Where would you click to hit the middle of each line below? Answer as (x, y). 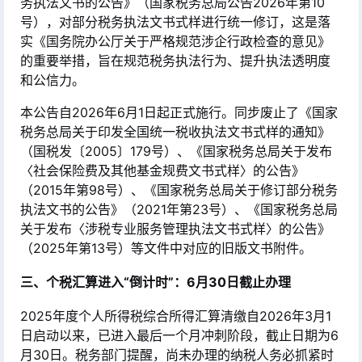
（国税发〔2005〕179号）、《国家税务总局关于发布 (176, 151)
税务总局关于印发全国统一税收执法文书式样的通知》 (175, 132)
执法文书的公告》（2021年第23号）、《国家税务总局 (179, 209)
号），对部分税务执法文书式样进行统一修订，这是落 (175, 22)
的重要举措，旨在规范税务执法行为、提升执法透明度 (175, 61)
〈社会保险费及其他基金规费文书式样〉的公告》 (162, 170)
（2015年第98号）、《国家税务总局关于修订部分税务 (179, 190)
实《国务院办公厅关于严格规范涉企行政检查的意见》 (175, 41)
